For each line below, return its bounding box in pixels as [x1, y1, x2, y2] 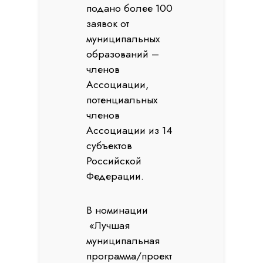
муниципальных [86, 31, 160, 46]
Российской [86, 153, 142, 168]
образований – [86, 46, 160, 62]
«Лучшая [86, 218, 130, 233]
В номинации [86, 203, 149, 218]
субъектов [86, 138, 133, 153]
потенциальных [86, 92, 158, 107]
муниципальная [86, 233, 160, 248]
